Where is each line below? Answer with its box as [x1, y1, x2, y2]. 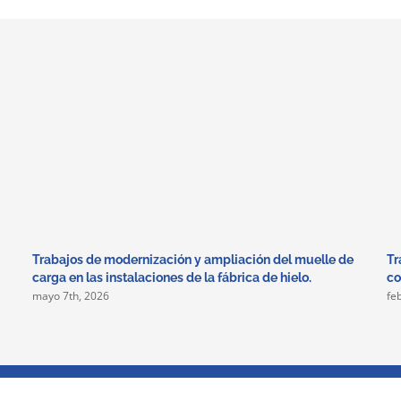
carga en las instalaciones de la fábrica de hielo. [31, 270, 311, 286]
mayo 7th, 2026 [31, 288, 109, 304]
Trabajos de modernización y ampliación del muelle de [31, 252, 354, 268]
